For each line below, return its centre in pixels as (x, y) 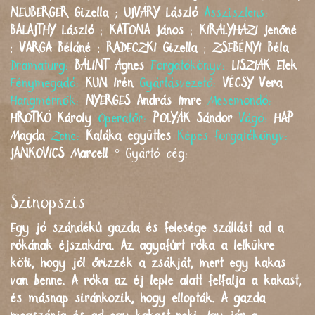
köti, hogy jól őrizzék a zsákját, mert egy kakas (148, 263)
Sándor (215, 118)
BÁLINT (92, 66)
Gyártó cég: (157, 154)
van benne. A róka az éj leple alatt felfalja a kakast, (156, 281)
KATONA (130, 31)
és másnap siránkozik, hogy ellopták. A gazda (138, 298)
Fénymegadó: (48, 83)
